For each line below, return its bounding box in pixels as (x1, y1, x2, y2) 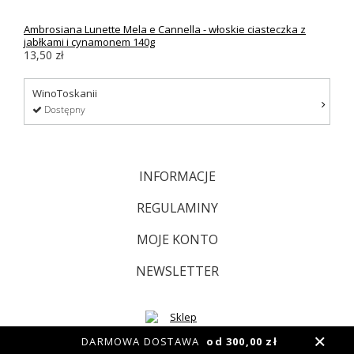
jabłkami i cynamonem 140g (24, 35, 155, 50)
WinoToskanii (32, 86, 97, 101)
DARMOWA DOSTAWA (81, 334, 200, 348)
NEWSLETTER (135, 262, 219, 281)
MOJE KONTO (136, 231, 218, 249)
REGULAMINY (136, 199, 218, 217)
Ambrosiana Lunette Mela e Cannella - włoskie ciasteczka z (24, 22, 306, 37)
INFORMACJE (138, 168, 216, 186)
